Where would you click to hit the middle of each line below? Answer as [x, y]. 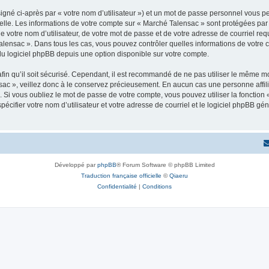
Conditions [157, 186]
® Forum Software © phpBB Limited [165, 165]
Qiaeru [179, 175]
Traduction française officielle [121, 175]
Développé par [76, 165]
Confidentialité [117, 186]
